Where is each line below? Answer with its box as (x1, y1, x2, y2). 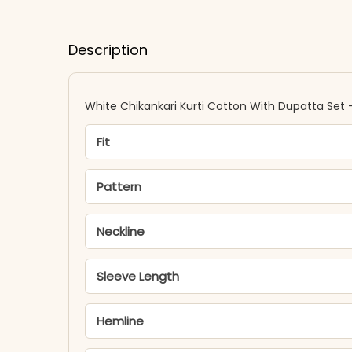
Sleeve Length (97, 268, 179, 284)
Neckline (97, 223, 145, 240)
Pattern (97, 178, 141, 195)
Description (68, 40, 148, 60)
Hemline (97, 313, 144, 329)
